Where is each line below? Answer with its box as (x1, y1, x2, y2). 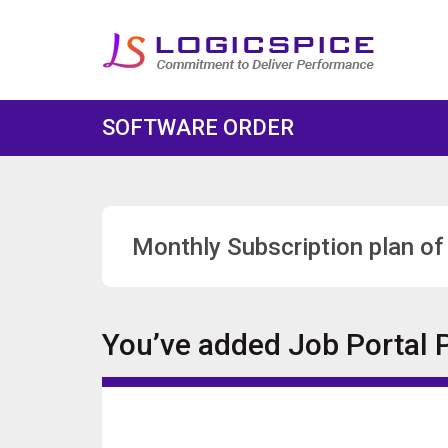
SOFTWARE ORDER (102, 115, 294, 140)
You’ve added (102, 327, 288, 362)
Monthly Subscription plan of (132, 233, 443, 261)
